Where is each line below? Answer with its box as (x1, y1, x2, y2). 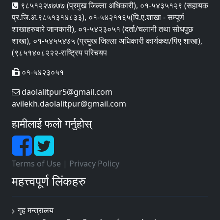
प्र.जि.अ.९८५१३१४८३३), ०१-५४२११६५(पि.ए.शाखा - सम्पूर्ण (12, 12, 184, 23)
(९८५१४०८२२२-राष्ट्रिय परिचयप (12, 47, 107, 58)
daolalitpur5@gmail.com (20, 86, 112, 97)
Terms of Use (12, 158, 61, 169)
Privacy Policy (69, 158, 119, 169)
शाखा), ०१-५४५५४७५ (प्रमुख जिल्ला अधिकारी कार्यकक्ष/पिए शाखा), (12, 35, 202, 46)
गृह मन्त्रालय (18, 205, 54, 216)
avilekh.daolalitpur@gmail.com (12, 98, 126, 109)
